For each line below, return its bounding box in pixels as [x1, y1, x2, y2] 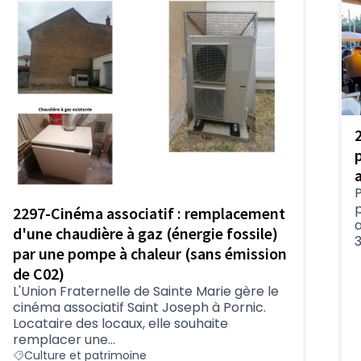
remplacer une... [13, 330, 115, 349]
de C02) [13, 263, 64, 284]
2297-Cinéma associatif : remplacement [13, 202, 285, 223]
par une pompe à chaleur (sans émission [13, 243, 287, 263]
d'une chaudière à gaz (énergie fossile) [13, 222, 278, 243]
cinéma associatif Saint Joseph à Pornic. [13, 297, 266, 317]
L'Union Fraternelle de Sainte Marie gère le [13, 281, 279, 301]
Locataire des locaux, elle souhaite [13, 313, 228, 333]
